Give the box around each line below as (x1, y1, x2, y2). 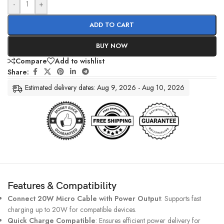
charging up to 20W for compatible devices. (7, 204, 136, 214)
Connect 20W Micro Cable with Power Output (7, 193, 161, 203)
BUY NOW (95, 41, 128, 51)
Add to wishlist (55, 56, 104, 66)
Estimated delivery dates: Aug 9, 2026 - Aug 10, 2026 (25, 82, 184, 93)
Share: (7, 66, 29, 77)
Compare (15, 56, 47, 66)
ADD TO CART (89, 20, 134, 30)
